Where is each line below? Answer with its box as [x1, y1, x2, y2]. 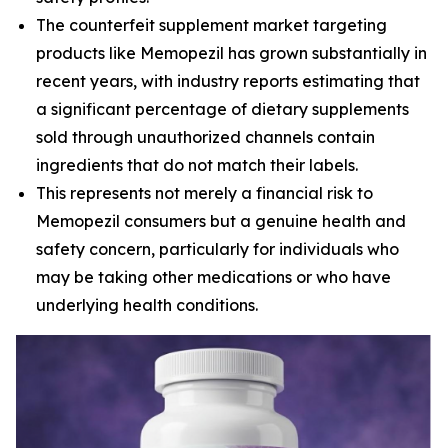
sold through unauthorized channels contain [36, 127, 375, 147]
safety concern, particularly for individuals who [36, 239, 399, 259]
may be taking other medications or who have [36, 267, 391, 287]
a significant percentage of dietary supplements [36, 99, 409, 119]
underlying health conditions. [36, 295, 258, 315]
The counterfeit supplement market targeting [36, 15, 387, 35]
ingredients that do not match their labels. [36, 155, 358, 175]
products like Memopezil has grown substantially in [36, 43, 427, 63]
